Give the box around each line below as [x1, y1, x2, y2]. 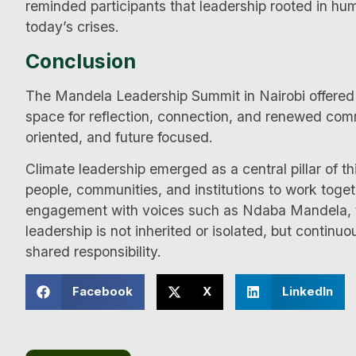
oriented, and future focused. [25, 128, 213, 145]
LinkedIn [281, 284, 333, 300]
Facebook [72, 284, 133, 300]
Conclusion [25, 48, 136, 73]
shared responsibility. [25, 243, 161, 261]
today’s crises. [25, 18, 119, 36]
